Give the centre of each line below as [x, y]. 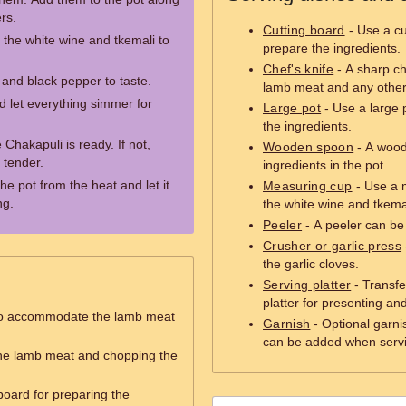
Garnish [287, 324]
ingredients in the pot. [325, 165]
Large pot [292, 108]
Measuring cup [308, 186]
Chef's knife [299, 69]
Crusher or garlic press [333, 246]
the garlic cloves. [311, 264]
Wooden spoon [309, 147]
